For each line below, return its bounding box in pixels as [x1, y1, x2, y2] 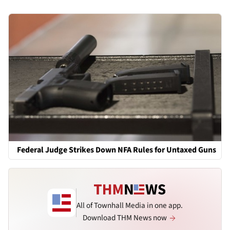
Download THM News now [83, 212, 168, 223]
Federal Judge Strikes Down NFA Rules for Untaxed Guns [17, 144, 216, 156]
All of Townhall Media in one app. [76, 200, 183, 212]
